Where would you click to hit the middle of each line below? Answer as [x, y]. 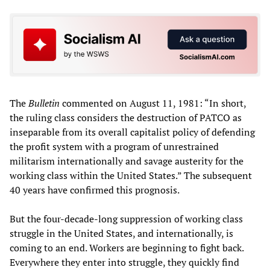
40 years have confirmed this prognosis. [95, 190]
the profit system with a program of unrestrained [114, 147]
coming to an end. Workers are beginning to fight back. [127, 248]
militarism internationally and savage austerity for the [127, 161]
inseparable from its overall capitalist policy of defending [132, 132]
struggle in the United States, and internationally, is [121, 234]
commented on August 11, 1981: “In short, [153, 103]
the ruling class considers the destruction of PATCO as [126, 118]
